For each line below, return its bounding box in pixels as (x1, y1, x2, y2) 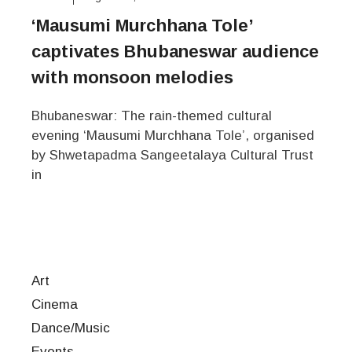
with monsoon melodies (31, 67, 233, 87)
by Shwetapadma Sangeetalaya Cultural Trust (31, 147, 313, 163)
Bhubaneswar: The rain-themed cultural (31, 108, 272, 123)
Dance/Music (31, 320, 110, 335)
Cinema (31, 296, 78, 312)
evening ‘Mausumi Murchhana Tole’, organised (31, 127, 314, 143)
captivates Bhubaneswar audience (31, 41, 319, 61)
